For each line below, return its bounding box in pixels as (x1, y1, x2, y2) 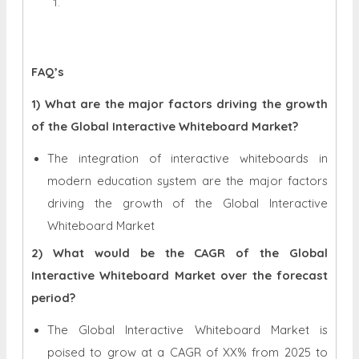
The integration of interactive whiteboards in (47, 150, 328, 166)
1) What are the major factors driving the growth (31, 95, 328, 111)
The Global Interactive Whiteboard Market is (47, 321, 328, 337)
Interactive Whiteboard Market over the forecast (31, 267, 328, 283)
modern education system (47, 172, 196, 188)
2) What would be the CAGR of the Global (31, 244, 328, 260)
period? (31, 289, 75, 305)
